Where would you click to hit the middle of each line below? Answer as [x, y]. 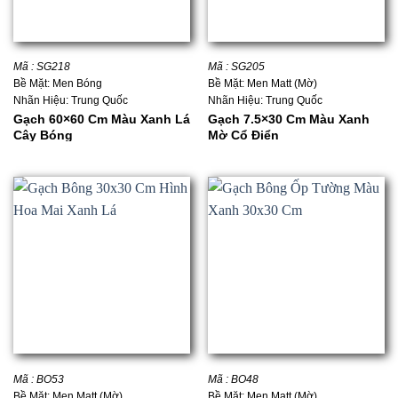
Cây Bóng [43, 135]
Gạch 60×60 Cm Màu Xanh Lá [101, 119]
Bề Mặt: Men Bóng [57, 84]
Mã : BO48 [233, 379]
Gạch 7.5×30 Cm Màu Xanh [288, 119]
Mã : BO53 [38, 379]
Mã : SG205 [236, 67]
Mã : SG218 [41, 67]
